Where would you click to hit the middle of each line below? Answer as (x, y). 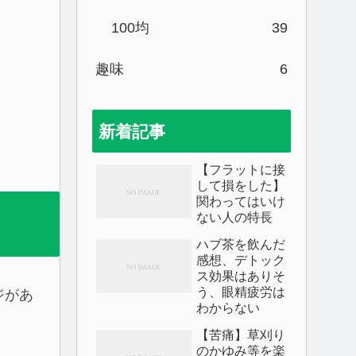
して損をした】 (241, 185)
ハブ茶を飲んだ (241, 244)
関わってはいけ (241, 201)
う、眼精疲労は (241, 292)
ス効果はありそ (241, 276)
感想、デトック (241, 260)
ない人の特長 (234, 217)
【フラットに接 (241, 169)
